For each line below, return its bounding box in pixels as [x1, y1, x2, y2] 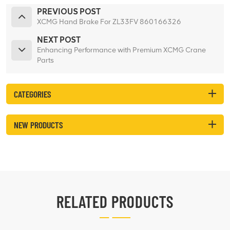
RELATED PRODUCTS [56, 191, 174, 211]
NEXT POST [37, 34, 81, 45]
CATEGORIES [14, 88, 51, 100]
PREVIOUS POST [37, 6, 101, 16]
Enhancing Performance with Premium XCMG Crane [37, 45, 206, 54]
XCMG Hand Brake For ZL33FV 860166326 [37, 17, 181, 26]
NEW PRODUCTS [14, 119, 63, 130]
